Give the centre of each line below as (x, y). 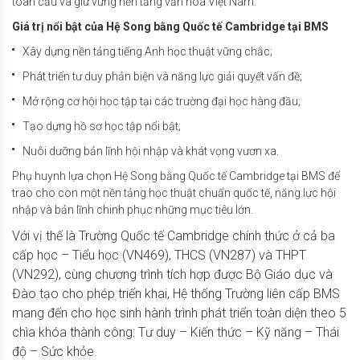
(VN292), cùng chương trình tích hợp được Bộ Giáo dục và (172, 274)
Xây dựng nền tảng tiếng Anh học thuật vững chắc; (150, 51)
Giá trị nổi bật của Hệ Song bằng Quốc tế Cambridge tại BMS (172, 26)
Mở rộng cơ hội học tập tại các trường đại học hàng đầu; (164, 101)
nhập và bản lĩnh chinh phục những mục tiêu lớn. (134, 209)
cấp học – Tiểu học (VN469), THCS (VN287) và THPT (159, 255)
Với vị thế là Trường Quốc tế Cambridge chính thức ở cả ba (174, 235)
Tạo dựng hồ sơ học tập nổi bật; (104, 126)
